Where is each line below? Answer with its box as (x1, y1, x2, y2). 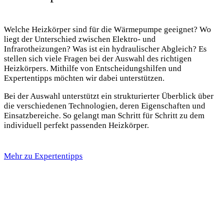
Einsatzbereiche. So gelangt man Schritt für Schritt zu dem (4, 111, 204, 121)
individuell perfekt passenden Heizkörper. (4, 121, 149, 130)
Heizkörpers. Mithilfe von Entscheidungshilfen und (4, 64, 182, 73)
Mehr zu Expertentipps (4, 151, 83, 161)
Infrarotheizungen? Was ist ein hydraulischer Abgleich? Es (4, 44, 207, 54)
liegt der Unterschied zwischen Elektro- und (4, 35, 156, 44)
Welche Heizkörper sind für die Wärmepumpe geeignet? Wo (4, 25, 211, 35)
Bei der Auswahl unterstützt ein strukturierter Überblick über (4, 91, 214, 101)
